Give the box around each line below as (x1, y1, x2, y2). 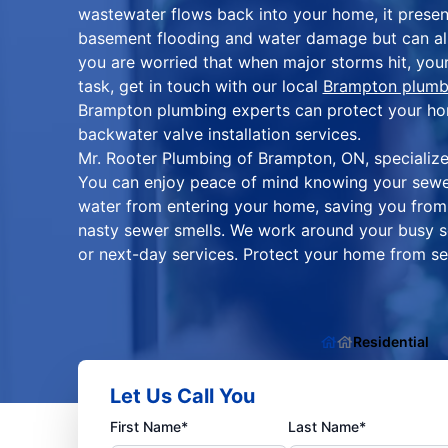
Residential (352, 333, 429, 351)
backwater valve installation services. (77, 124, 361, 145)
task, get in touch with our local (77, 76, 323, 97)
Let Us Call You (109, 384, 255, 409)
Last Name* (288, 418, 367, 436)
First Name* (109, 418, 188, 436)
